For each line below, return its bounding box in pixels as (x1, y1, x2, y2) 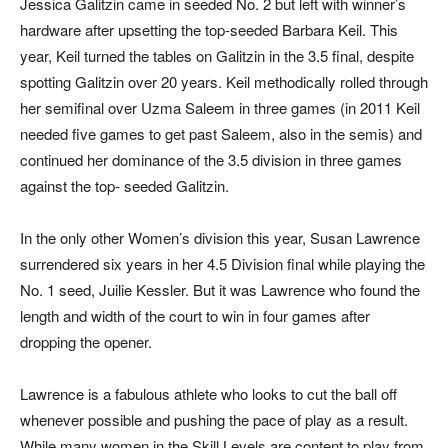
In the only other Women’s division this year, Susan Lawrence (20, 227, 420, 249)
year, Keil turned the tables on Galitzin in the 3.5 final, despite (20, 45, 414, 67)
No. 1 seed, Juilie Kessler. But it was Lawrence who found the (20, 279, 420, 301)
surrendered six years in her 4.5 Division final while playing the (20, 253, 425, 275)
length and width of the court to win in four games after (20, 305, 370, 327)
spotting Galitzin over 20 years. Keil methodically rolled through (20, 71, 428, 93)
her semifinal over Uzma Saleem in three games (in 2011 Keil (20, 97, 420, 119)
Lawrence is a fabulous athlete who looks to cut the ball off (20, 383, 397, 405)
